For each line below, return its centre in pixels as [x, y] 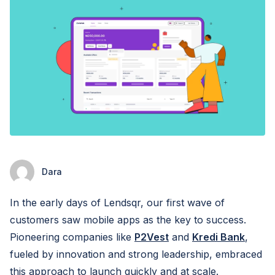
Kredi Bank [219, 237]
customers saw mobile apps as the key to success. [128, 220]
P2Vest [152, 237]
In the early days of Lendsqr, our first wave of [117, 203]
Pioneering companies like [72, 237]
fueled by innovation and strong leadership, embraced [136, 254]
